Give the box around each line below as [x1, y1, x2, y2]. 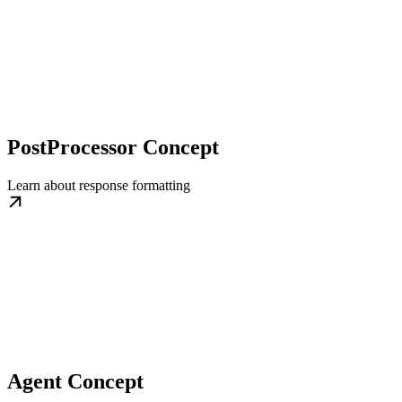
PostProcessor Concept [7, 135, 219, 159]
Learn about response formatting [7, 178, 190, 193]
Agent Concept [7, 369, 144, 393]
